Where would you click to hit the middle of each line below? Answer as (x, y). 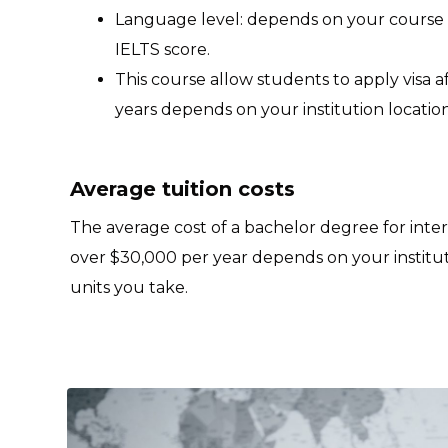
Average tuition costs (182, 189)
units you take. (128, 287)
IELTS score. (162, 49)
